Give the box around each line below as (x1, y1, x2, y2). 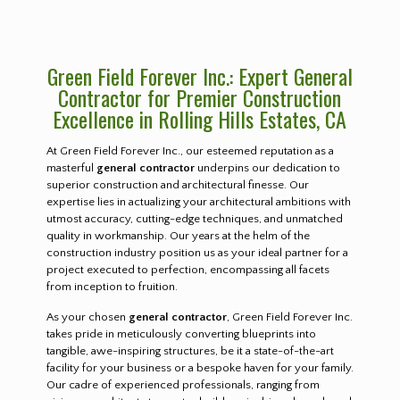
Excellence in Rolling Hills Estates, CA (53, 102, 347, 135)
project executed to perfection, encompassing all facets (46, 262, 329, 276)
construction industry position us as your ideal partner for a (46, 246, 348, 259)
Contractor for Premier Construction (58, 80, 342, 113)
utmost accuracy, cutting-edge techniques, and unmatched (46, 212, 343, 225)
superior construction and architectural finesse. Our (46, 178, 309, 191)
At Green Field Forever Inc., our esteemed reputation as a (46, 144, 334, 157)
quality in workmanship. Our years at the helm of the (46, 229, 310, 242)
